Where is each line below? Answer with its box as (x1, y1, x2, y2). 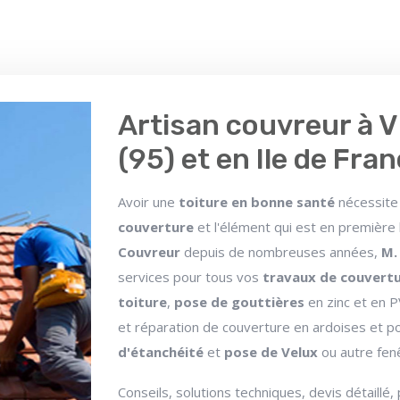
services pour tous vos (118, 268, 263, 287)
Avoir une (118, 193, 179, 212)
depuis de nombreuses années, (184, 243, 382, 262)
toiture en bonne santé (179, 193, 336, 212)
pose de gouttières (174, 293, 309, 312)
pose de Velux (221, 343, 319, 362)
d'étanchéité (118, 343, 204, 362)
